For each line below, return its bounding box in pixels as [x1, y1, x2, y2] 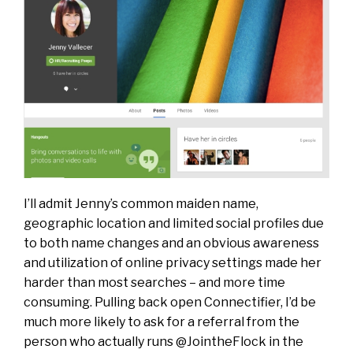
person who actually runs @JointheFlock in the [24, 334, 303, 350]
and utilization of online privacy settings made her [24, 255, 321, 271]
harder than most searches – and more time [24, 275, 285, 291]
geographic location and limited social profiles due [24, 216, 324, 232]
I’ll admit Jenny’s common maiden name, [24, 196, 258, 212]
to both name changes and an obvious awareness [24, 236, 319, 251]
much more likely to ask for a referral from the [24, 314, 299, 330]
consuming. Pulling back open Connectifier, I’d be [24, 295, 316, 310]
